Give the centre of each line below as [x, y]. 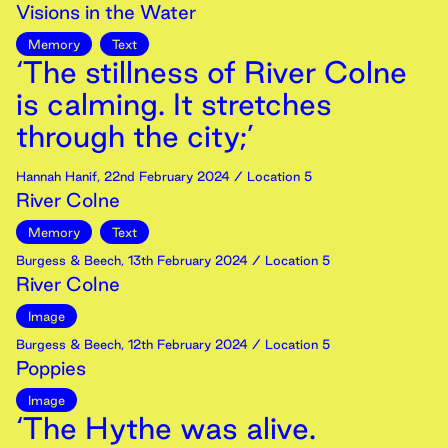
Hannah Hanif [56, 176]
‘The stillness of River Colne [211, 72]
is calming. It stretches [174, 104]
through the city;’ [135, 136]
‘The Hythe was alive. [166, 428]
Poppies [51, 368]
